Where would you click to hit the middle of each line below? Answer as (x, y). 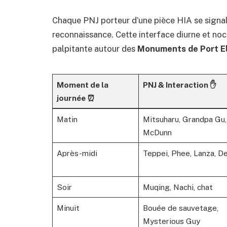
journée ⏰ (75, 98)
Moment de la (82, 85)
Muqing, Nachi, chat (178, 187)
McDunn (157, 133)
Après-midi (77, 153)
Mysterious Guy (171, 221)
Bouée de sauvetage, (180, 208)
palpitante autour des (95, 48)
